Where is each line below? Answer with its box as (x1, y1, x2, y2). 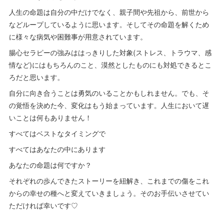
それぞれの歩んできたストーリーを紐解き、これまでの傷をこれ (9, 176, 210, 186)
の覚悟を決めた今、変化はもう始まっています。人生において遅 (9, 100, 210, 110)
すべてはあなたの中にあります (9, 144, 106, 154)
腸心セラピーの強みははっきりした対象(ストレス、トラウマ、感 (9, 47, 212, 58)
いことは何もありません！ (9, 112, 92, 123)
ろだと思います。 (9, 72, 65, 82)
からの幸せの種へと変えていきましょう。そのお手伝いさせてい (9, 188, 210, 198)
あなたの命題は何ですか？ (9, 160, 92, 170)
